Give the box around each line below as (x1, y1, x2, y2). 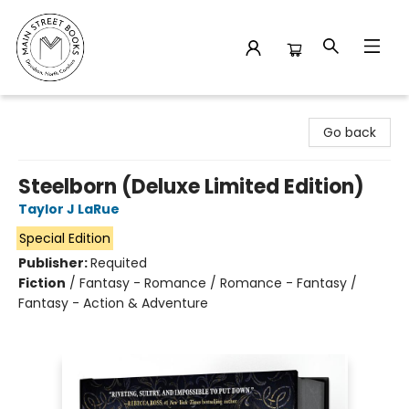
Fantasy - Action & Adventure (18, 294, 208, 312)
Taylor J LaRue (18, 200, 120, 218)
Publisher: (18, 254, 90, 272)
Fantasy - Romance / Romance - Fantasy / (79, 274, 357, 292)
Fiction (18, 274, 66, 292)
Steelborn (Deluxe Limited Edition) (18, 173, 364, 201)
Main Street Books (14, 103, 127, 121)
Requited (90, 254, 147, 272)
